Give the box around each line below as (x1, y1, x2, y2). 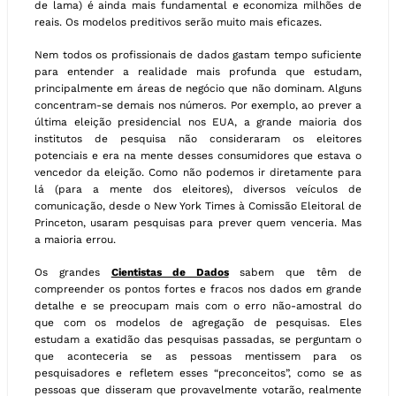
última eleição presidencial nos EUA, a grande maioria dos (34, 116, 362, 129)
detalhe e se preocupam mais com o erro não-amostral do (34, 300, 362, 313)
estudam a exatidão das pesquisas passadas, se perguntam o (34, 333, 362, 346)
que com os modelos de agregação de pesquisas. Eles (34, 316, 362, 330)
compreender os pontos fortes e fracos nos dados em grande (34, 283, 362, 296)
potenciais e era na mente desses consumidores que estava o (34, 149, 362, 163)
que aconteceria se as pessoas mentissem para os (34, 350, 362, 363)
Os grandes (34, 266, 111, 279)
